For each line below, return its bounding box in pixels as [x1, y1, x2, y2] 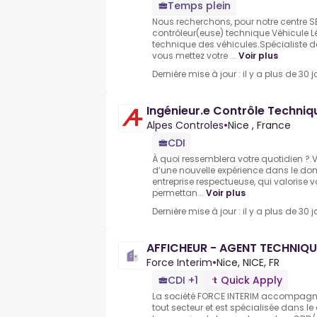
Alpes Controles [146, 118, 224, 133]
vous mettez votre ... [152, 50, 236, 62]
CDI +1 [168, 273, 198, 288]
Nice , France [228, 118, 291, 133]
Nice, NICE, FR [217, 255, 279, 270]
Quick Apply [221, 273, 282, 288]
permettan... [152, 187, 204, 200]
